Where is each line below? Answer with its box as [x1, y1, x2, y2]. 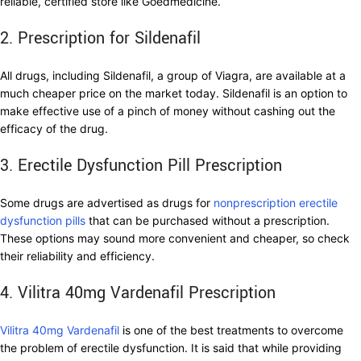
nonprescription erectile [214, 196, 338, 210]
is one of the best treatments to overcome [119, 323, 343, 338]
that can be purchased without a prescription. [85, 214, 330, 228]
